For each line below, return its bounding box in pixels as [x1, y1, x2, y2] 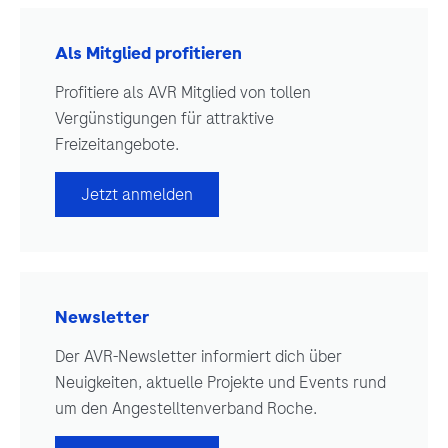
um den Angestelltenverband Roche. [55, 396, 317, 421]
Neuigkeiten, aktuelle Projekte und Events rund [55, 370, 386, 395]
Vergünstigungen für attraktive [55, 106, 274, 131]
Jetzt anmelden [81, 182, 193, 207]
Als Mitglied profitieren [55, 41, 242, 66]
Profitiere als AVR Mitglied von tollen [55, 80, 311, 105]
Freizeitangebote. [55, 132, 179, 157]
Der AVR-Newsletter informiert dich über [55, 344, 342, 369]
